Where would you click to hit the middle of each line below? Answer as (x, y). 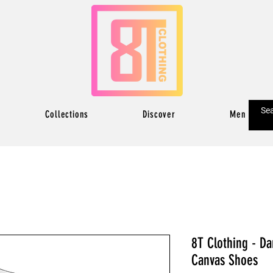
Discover (159, 114)
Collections (67, 114)
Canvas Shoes (225, 260)
